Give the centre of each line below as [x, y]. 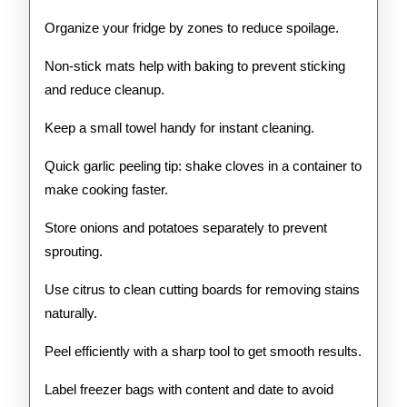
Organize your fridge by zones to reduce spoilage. [192, 28]
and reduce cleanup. [104, 89]
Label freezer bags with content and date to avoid [189, 389]
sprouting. [74, 251]
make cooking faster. [106, 189]
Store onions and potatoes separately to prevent [186, 228]
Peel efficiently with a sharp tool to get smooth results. [203, 351]
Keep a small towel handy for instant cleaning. [179, 128]
